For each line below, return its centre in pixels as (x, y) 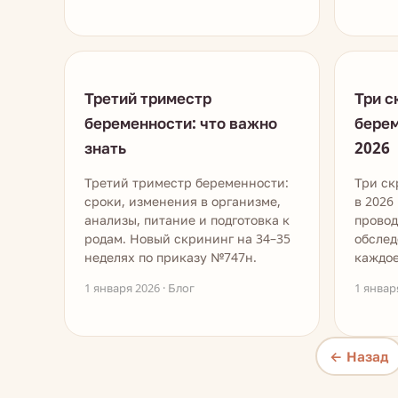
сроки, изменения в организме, (183, 201)
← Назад (359, 356)
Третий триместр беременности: (187, 183)
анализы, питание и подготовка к (187, 220)
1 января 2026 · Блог (139, 288)
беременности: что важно (181, 123)
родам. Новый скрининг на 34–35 (187, 239)
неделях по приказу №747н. (171, 257)
